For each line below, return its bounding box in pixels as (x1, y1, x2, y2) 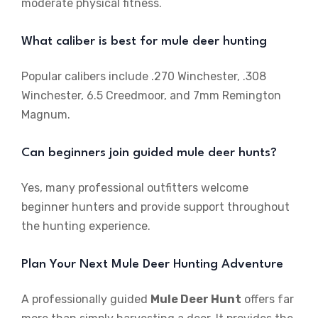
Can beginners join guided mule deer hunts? (21, 147, 277, 160)
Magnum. (21, 108, 70, 122)
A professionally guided (21, 292, 150, 307)
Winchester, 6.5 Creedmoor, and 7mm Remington (21, 89, 281, 103)
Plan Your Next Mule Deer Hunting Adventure (21, 258, 283, 271)
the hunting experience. (21, 219, 150, 234)
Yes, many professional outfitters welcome (21, 181, 248, 195)
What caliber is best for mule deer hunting (21, 35, 267, 48)
